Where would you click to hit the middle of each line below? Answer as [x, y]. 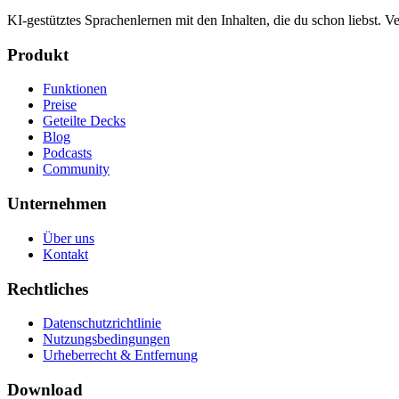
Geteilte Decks [84, 121]
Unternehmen [57, 204]
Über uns [69, 238]
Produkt [38, 54]
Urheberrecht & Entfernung [120, 355]
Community [76, 169]
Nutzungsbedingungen [106, 339]
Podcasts [67, 153]
